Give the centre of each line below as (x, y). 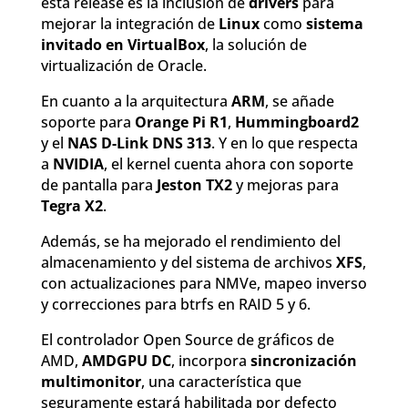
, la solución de (255, 45)
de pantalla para (98, 185)
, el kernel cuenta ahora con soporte (228, 164)
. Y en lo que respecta (284, 143)
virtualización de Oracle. (123, 66)
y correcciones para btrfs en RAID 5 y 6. (175, 305)
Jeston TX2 (194, 185)
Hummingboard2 (296, 122)
